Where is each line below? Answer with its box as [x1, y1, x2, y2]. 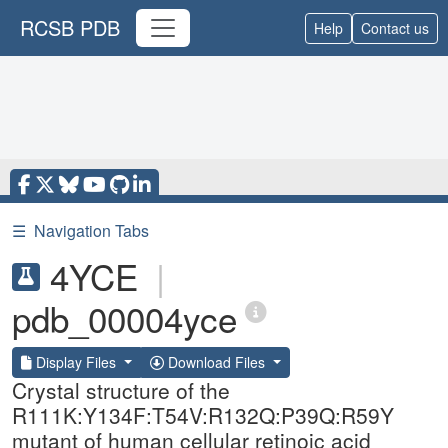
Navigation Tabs [34, 219, 149, 242]
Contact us [361, 17, 429, 38]
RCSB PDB [20, 13, 120, 42]
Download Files [163, 352, 269, 372]
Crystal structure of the [12, 375, 230, 405]
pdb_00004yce [12, 293, 237, 343]
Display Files [32, 352, 120, 372]
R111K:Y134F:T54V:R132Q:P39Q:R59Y [12, 400, 394, 430]
